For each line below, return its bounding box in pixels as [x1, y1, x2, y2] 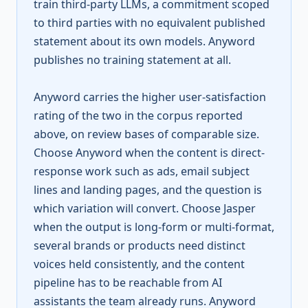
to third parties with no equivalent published [34, 15, 265, 30]
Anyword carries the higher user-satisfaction [34, 89, 266, 104]
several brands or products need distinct [34, 238, 245, 253]
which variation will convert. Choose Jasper [34, 201, 256, 216]
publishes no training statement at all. [34, 52, 231, 67]
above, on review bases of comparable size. [34, 126, 259, 142]
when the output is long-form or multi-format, [34, 219, 274, 234]
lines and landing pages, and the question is [34, 182, 262, 197]
